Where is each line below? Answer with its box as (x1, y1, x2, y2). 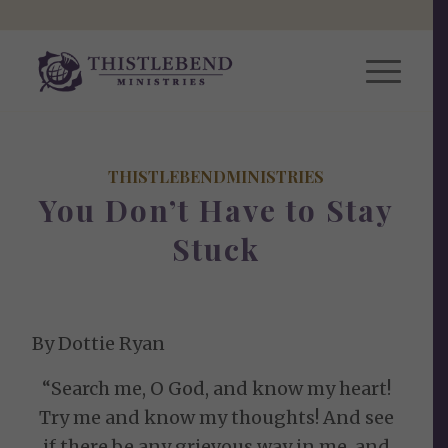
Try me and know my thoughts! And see (38, 405, 394, 429)
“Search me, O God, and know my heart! (41, 376, 391, 400)
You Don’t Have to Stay (38, 190, 394, 230)
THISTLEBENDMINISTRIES (108, 165, 325, 187)
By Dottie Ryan (32, 332, 166, 356)
